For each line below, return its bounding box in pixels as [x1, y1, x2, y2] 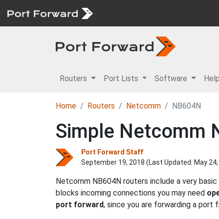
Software [154, 74, 190, 83]
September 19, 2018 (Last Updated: [81, 158, 194, 166]
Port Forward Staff [81, 148, 143, 156]
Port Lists [103, 74, 140, 83]
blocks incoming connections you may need [56, 188, 207, 197]
